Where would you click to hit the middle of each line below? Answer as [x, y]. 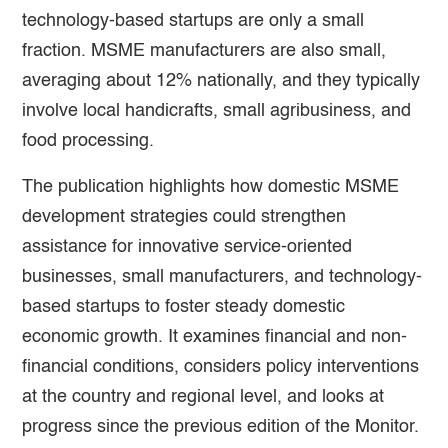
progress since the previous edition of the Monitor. [221, 426]
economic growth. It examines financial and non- [215, 336]
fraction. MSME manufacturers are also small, [204, 50]
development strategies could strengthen [184, 216]
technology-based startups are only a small [193, 20]
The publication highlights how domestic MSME [211, 186]
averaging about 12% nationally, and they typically [221, 80]
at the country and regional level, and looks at [203, 396]
